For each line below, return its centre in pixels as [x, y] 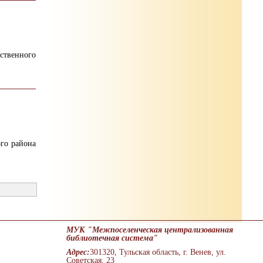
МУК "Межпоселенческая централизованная [150, 230]
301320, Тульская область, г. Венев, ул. [158, 252]
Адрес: [78, 252]
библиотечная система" [112, 238]
